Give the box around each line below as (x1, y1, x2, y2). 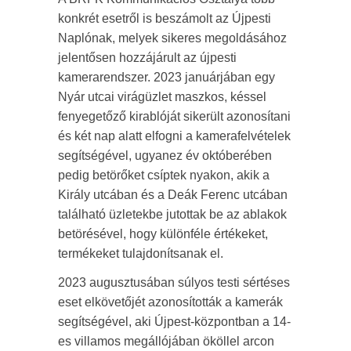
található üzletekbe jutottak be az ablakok (58, 207, 287, 221)
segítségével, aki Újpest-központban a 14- (58, 314, 291, 328)
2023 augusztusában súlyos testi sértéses (58, 275, 290, 289)
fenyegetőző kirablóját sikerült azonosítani (58, 109, 291, 123)
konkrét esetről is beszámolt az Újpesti (58, 11, 271, 25)
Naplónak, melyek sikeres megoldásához (58, 31, 287, 45)
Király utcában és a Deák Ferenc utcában (58, 187, 288, 201)
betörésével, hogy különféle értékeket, (58, 226, 268, 241)
